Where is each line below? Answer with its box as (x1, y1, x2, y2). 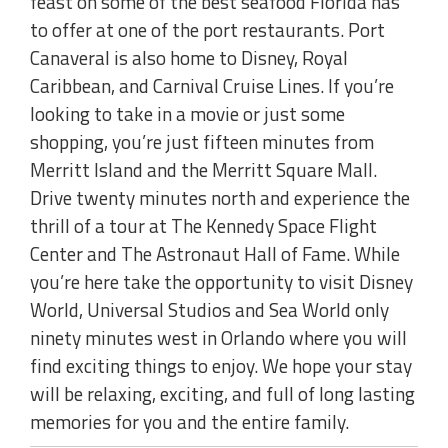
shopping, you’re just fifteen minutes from (30, 127, 374, 157)
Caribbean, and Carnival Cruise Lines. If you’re (30, 71, 394, 101)
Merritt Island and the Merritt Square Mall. (30, 155, 377, 185)
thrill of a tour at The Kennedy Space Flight (30, 211, 377, 241)
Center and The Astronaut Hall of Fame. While (30, 239, 400, 269)
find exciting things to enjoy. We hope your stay (30, 351, 412, 381)
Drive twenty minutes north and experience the (30, 183, 410, 213)
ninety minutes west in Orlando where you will (30, 323, 407, 353)
